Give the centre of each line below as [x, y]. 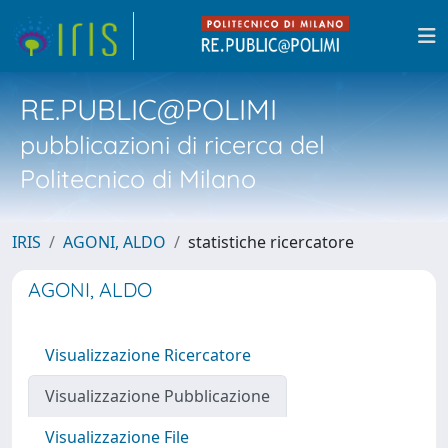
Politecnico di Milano [138, 178]
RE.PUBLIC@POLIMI [148, 109]
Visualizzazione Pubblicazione [157, 396]
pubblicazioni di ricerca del [172, 144]
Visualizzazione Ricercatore [148, 355]
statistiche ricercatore [271, 242]
